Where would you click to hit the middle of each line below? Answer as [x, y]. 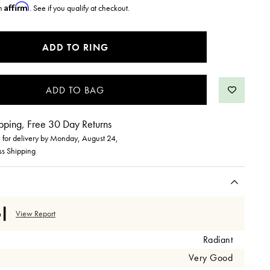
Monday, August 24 [83, 138]
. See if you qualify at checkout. [80, 8]
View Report [36, 214]
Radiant [218, 239]
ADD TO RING [75, 47]
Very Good [210, 257]
